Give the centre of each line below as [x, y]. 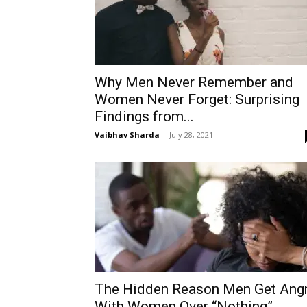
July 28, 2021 [191, 135]
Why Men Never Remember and [194, 82]
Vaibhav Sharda [127, 135]
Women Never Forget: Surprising [197, 99]
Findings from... [144, 116]
